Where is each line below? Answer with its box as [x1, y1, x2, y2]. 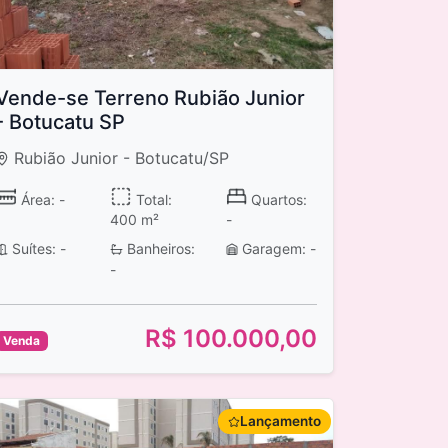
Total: [131, 190, 172, 208]
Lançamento [240, 413, 321, 430]
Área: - [16, 190, 65, 208]
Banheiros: [122, 240, 195, 258]
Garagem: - [238, 240, 317, 258]
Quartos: [247, 190, 308, 208]
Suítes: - [7, 240, 66, 258]
